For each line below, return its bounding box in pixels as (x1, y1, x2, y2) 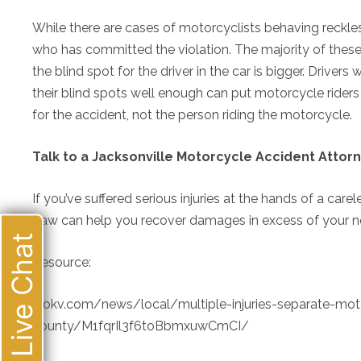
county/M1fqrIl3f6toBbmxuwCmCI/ (32, 318, 249, 334)
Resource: (32, 255, 91, 270)
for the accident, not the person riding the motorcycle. (32, 107, 352, 122)
